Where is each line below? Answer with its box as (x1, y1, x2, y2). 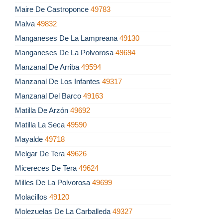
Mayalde (15, 135, 45, 144)
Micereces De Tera (15, 164, 79, 173)
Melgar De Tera (15, 149, 67, 158)
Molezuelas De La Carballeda (15, 207, 112, 216)
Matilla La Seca (15, 120, 67, 129)
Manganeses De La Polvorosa (15, 48, 115, 57)
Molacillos (15, 193, 49, 202)
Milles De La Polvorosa (15, 178, 92, 187)
